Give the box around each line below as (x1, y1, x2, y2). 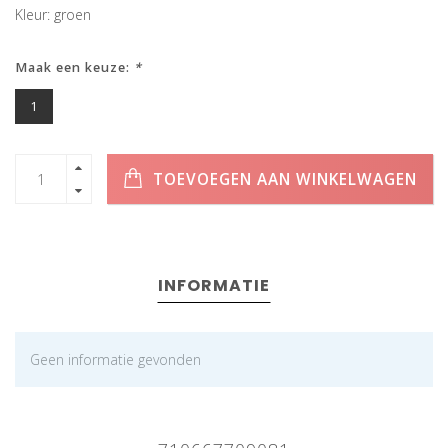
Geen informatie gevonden (30, 350, 201, 370)
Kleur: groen (15, 5, 91, 25)
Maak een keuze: (15, 59, 134, 77)
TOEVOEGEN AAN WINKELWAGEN (148, 168, 417, 190)
